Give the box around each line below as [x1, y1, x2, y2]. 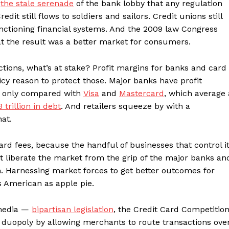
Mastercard [119, 88, 164, 99]
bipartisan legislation [32, 204, 113, 215]
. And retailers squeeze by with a [61, 101, 190, 111]
